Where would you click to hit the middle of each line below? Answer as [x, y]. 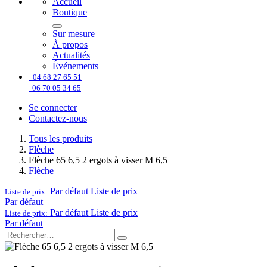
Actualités [71, 55]
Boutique [70, 13]
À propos [70, 45]
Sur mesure [74, 34]
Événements [75, 66]
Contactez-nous [58, 119]
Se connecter [53, 108]
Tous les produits [60, 139]
